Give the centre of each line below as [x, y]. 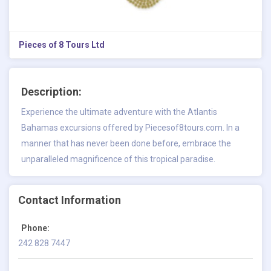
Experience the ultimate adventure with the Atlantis [119, 112]
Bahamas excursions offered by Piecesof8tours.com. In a [130, 127]
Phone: [35, 228]
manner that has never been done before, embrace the [126, 143]
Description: [51, 91]
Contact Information [70, 200]
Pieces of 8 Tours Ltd [62, 44]
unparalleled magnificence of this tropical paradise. [118, 159]
